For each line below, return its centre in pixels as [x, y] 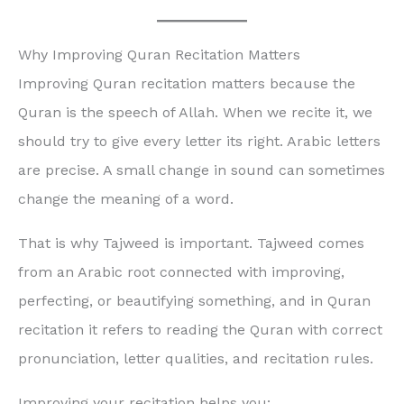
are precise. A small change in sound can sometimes [202, 170]
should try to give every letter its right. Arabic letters [199, 142]
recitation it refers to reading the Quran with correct [200, 330]
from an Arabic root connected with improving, [181, 272]
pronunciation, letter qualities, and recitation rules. [196, 359]
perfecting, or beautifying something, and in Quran [194, 301]
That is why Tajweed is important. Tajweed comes [191, 243]
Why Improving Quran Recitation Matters [159, 55]
